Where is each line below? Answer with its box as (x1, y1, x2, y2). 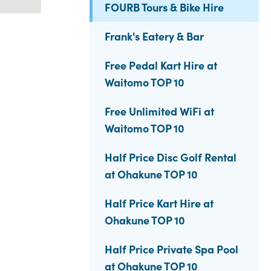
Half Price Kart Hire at (105, 195, 214, 211)
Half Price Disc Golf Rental (105, 149, 237, 165)
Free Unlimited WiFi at (105, 103, 214, 119)
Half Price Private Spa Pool (105, 241, 238, 256)
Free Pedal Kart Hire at (105, 57, 217, 73)
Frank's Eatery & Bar (105, 28, 204, 44)
